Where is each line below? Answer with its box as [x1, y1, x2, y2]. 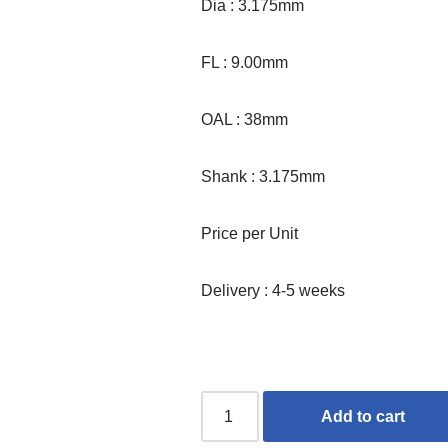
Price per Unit [201, 225, 299, 242]
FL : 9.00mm [201, 54, 289, 71]
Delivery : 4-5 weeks [201, 282, 346, 299]
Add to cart [321, 408, 406, 425]
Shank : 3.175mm [201, 168, 326, 185]
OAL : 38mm [201, 111, 289, 128]
